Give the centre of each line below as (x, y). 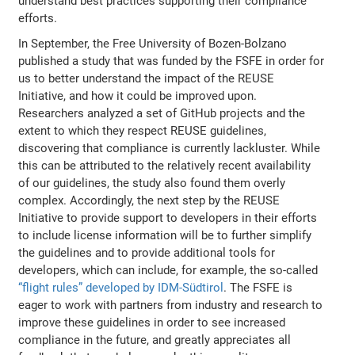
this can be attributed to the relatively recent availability (165, 166)
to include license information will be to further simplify (165, 236)
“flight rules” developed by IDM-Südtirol (121, 288)
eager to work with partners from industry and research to (171, 305)
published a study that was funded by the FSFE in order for (172, 61)
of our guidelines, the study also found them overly (152, 183)
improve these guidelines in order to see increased (152, 323)
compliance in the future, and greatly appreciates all (155, 340)
